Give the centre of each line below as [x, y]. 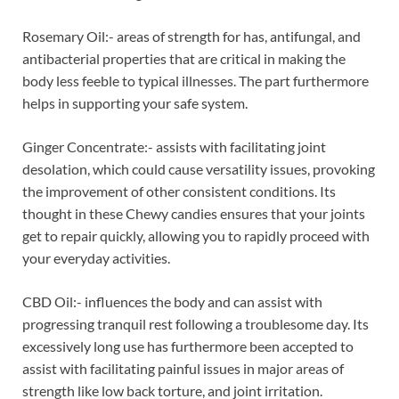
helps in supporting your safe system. [135, 102]
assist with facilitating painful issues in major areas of [183, 368]
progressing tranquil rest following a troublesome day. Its [195, 323]
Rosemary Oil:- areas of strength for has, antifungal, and [191, 36]
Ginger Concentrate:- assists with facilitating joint [174, 146]
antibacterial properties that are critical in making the [184, 58]
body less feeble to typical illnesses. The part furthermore [195, 80]
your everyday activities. [96, 257]
